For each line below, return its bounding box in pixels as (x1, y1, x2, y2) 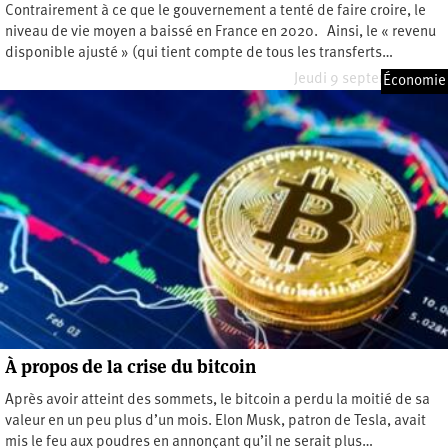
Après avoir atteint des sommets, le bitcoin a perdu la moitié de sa (5, 392, 430, 408)
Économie (383, 73, 446, 89)
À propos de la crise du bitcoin (5, 354, 256, 378)
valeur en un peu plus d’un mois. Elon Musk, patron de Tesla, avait (5, 413, 426, 429)
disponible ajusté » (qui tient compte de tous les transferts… (5, 45, 393, 61)
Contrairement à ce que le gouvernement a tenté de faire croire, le (5, 3, 426, 19)
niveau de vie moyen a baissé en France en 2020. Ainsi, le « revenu (5, 24, 436, 40)
